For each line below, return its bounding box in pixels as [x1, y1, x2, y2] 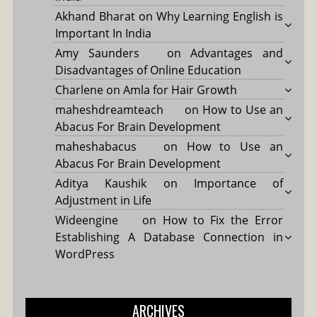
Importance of [193, 175, 284, 191]
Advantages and [190, 45, 284, 61]
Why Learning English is [156, 8, 284, 24]
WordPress [54, 246, 115, 262]
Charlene [54, 81, 103, 98]
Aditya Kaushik [54, 175, 147, 191]
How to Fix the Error [162, 212, 284, 228]
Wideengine [54, 212, 118, 228]
